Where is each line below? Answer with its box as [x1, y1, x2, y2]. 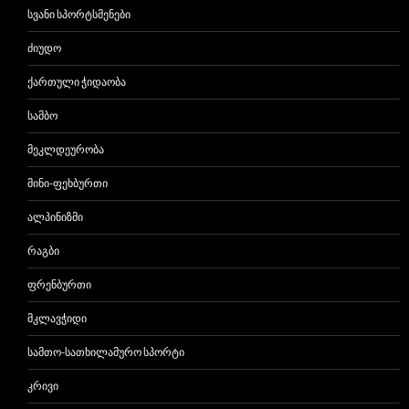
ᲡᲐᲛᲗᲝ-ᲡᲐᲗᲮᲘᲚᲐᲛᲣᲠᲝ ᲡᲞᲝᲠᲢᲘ [27, 345, 184, 360]
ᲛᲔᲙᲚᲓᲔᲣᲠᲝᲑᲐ [27, 142, 104, 157]
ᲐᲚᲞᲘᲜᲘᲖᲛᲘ [27, 210, 83, 225]
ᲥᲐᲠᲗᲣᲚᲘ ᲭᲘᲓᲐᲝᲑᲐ [27, 75, 126, 89]
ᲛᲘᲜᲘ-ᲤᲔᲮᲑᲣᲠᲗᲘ [27, 176, 108, 191]
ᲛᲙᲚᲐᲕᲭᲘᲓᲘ [27, 311, 87, 326]
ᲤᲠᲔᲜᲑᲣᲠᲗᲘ [27, 278, 91, 292]
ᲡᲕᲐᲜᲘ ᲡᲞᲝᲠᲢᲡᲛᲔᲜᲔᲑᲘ [27, 7, 131, 22]
